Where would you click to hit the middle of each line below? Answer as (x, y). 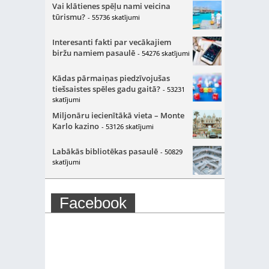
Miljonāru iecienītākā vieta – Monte (118, 115)
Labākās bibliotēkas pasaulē (105, 151)
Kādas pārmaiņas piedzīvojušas (111, 78)
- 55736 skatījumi (113, 17)
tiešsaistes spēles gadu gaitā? (106, 89)
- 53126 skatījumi (127, 126)
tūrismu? (68, 17)
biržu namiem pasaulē (93, 53)
